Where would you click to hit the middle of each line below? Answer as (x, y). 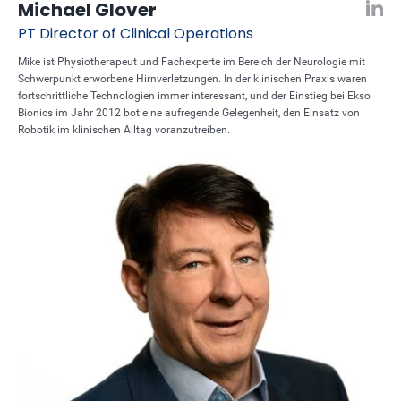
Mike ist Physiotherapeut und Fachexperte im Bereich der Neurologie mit (192, 62)
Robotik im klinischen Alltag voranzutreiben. (124, 130)
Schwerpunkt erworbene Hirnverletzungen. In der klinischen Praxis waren (192, 79)
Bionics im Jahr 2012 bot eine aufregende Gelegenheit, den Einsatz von (189, 113)
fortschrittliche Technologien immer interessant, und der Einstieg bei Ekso (194, 96)
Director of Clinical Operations (146, 34)
